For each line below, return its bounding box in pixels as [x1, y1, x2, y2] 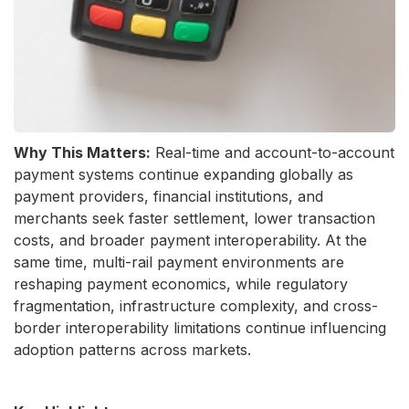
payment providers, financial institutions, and [14, 187, 323, 205]
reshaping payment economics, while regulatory [14, 275, 348, 293]
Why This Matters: [14, 143, 151, 162]
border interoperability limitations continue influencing [14, 319, 386, 337]
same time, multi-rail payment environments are [14, 253, 344, 271]
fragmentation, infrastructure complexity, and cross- [14, 297, 378, 315]
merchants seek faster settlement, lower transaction [14, 209, 375, 227]
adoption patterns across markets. [14, 341, 251, 359]
